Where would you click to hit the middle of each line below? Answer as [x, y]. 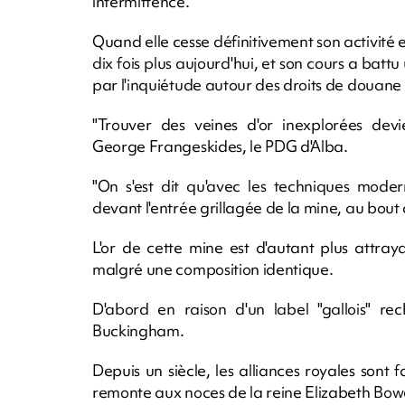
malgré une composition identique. [215, 268]
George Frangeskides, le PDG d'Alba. [220, 146]
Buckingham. [138, 330]
